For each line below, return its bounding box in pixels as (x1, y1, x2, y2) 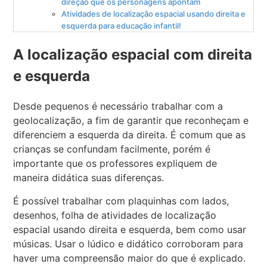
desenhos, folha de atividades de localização (13, 209, 217, 221)
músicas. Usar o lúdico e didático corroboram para (13, 237, 244, 250)
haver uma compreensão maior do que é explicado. (13, 252, 246, 264)
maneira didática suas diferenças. (13, 172, 164, 184)
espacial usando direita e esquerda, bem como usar (13, 223, 247, 235)
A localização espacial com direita (13, 46, 253, 64)
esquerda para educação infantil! (61, 21, 182, 31)
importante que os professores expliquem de (13, 157, 218, 170)
